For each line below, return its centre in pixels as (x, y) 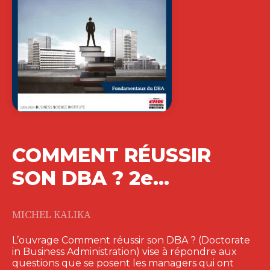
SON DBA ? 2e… (91, 178)
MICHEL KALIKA (52, 215)
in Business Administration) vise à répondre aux (124, 252)
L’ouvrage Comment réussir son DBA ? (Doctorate (131, 240)
